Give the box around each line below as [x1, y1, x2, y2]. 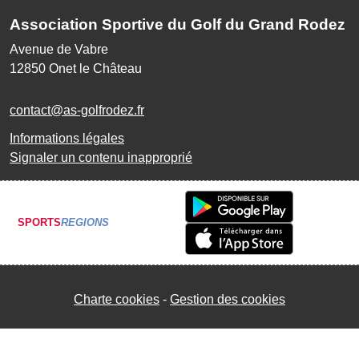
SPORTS [18, 216, 61, 229]
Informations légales [10, 131, 124, 145]
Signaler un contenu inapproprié [10, 150, 192, 164]
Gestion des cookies [170, 292, 285, 306]
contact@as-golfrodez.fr [10, 103, 144, 117]
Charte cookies [74, 292, 159, 306]
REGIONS [61, 216, 109, 229]
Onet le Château [49, 61, 142, 75]
